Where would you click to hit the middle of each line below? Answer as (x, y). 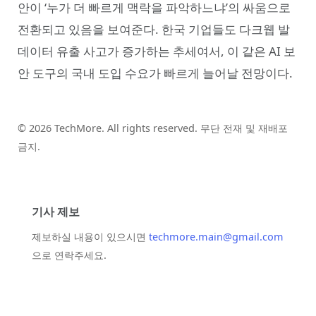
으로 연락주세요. (69, 255)
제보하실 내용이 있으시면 (90, 237)
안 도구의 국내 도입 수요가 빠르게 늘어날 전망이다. (155, 73)
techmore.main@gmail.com (216, 237)
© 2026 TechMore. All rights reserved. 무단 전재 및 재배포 (153, 128)
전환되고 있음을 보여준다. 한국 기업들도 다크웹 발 (154, 30)
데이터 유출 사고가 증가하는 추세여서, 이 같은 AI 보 (157, 51)
